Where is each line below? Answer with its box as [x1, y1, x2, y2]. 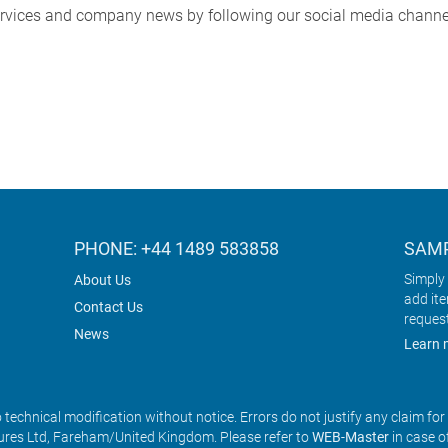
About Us [74, 272, 131, 289]
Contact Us [74, 299, 143, 316]
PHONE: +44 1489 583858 [74, 238, 279, 260]
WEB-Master [311, 429, 389, 446]
